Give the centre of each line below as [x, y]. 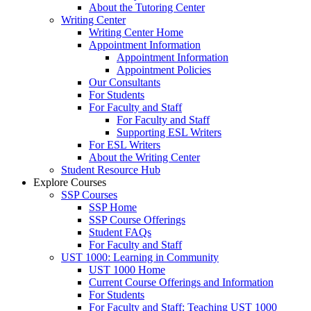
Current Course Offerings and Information [181, 282]
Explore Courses [70, 182]
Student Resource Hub [111, 169]
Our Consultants [125, 82]
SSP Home [113, 207]
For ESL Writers [125, 144]
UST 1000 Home [127, 269]
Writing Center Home [136, 32]
